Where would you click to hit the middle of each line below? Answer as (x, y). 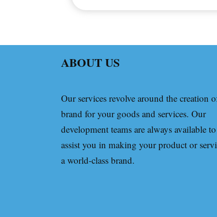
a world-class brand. (98, 160)
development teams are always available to (139, 129)
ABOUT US (90, 62)
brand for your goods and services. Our (133, 114)
